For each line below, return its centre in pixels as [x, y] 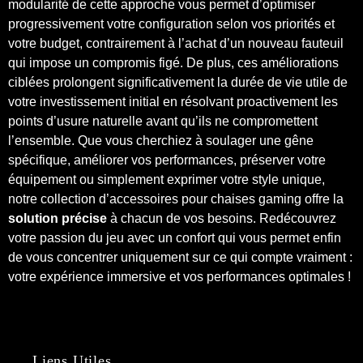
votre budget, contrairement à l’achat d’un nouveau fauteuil [176, 43]
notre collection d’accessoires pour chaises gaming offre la [176, 199]
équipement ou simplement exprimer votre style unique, [167, 179]
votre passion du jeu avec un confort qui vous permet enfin [175, 237]
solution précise [58, 218]
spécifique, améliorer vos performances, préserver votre [167, 160]
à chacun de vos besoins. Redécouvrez [222, 218]
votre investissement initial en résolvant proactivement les [173, 101]
